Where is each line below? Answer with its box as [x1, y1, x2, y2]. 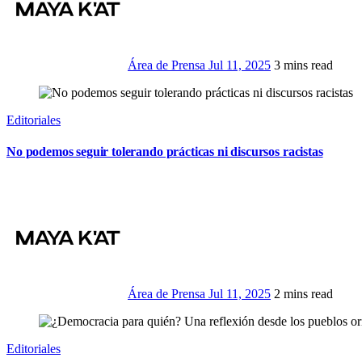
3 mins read [274, 58, 333, 73]
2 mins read [274, 286, 333, 301]
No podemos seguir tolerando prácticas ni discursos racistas [6, 145, 323, 159]
